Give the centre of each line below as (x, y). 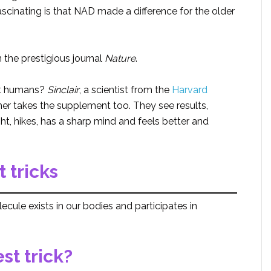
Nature (120, 58)
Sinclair (63, 90)
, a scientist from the (126, 90)
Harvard (190, 90)
